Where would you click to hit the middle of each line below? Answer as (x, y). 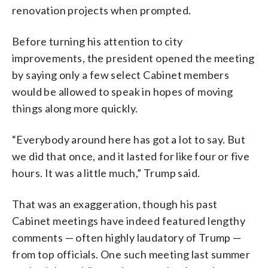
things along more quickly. (75, 108)
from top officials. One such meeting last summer (131, 254)
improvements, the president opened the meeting (133, 58)
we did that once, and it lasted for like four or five (131, 156)
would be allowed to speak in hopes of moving (123, 91)
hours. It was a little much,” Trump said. (106, 173)
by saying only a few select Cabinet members (121, 74)
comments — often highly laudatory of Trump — (127, 237)
